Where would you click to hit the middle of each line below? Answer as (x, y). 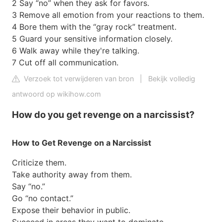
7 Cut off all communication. (65, 62)
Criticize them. (39, 163)
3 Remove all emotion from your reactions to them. (108, 15)
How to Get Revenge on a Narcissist (82, 143)
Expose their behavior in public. (71, 210)
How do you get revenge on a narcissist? (103, 115)
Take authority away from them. (72, 175)
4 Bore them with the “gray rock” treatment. (94, 27)
